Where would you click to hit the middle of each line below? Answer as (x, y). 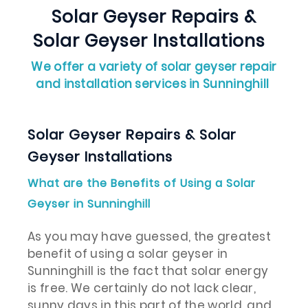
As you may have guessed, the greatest (150, 236)
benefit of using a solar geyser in (128, 254)
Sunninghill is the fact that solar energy (148, 271)
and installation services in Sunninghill (154, 84)
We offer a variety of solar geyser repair (154, 67)
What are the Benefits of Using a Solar (142, 183)
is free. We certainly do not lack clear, (142, 288)
